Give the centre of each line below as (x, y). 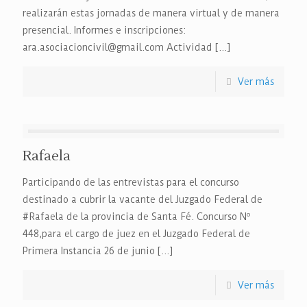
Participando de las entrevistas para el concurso (131, 182)
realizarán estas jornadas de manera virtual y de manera (151, 13)
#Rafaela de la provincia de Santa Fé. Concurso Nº (136, 217)
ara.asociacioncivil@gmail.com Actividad (118, 47)
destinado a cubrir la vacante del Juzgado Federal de (143, 199)
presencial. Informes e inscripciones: (105, 30)
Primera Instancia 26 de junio (89, 251)
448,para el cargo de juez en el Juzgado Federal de (136, 234)
